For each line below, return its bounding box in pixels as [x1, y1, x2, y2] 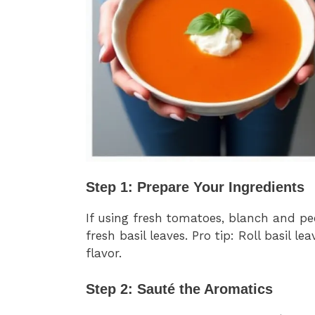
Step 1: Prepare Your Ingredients [86, 179, 304, 195]
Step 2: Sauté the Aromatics [86, 281, 273, 297]
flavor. [86, 246, 122, 261]
